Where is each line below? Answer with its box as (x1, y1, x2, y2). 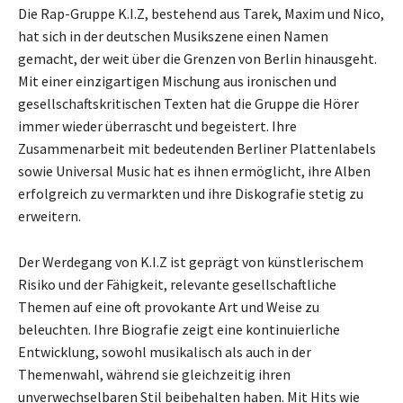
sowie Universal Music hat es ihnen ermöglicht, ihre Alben (18, 162, 371, 181)
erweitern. (18, 207, 81, 226)
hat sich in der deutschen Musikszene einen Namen (18, 27, 328, 46)
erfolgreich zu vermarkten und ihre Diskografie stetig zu (18, 184, 363, 203)
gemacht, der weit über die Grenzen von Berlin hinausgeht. (18, 49, 377, 68)
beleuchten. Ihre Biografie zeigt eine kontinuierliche (18, 320, 340, 339)
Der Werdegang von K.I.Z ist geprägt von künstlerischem (18, 253, 363, 272)
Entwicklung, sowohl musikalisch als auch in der (18, 343, 311, 362)
